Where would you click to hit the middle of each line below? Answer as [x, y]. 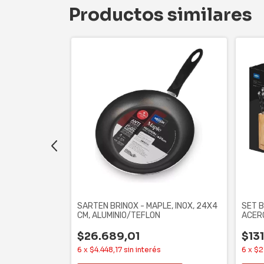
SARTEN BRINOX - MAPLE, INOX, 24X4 [147, 206]
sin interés [142, 250]
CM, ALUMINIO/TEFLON [119, 216]
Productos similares [161, 15]
